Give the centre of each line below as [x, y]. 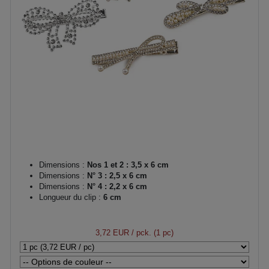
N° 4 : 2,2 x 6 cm [116, 186]
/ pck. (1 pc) [151, 233]
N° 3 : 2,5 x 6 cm [116, 176]
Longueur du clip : [70, 197]
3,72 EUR [112, 233]
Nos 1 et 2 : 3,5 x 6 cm [127, 165]
